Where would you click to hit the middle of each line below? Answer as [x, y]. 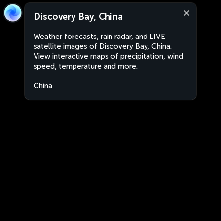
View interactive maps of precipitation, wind [108, 56]
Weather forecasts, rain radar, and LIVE [99, 37]
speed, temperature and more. [86, 66]
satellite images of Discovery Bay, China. [103, 46]
